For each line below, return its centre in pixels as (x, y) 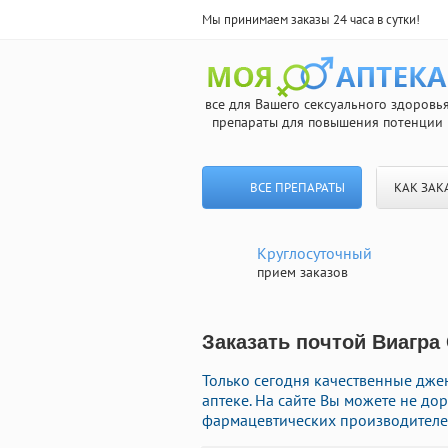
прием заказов (302, 272)
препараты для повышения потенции (327, 122)
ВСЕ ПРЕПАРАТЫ (297, 187)
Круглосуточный (314, 253)
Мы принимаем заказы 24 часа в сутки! (311, 19)
